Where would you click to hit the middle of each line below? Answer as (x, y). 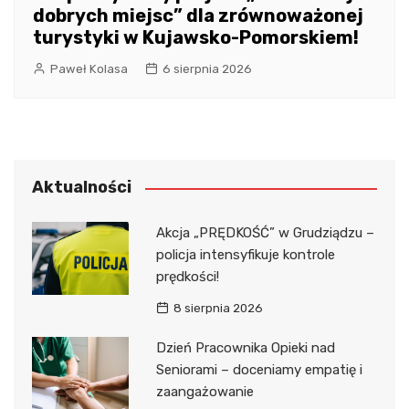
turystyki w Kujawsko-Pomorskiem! (196, 38)
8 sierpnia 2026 (218, 309)
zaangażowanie (204, 392)
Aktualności (82, 188)
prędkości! (187, 277)
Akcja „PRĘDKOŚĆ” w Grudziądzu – (265, 233)
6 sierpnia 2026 (207, 69)
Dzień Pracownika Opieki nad (245, 348)
